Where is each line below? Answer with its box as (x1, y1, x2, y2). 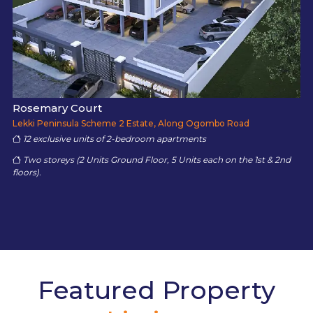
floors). (13, 167, 41, 178)
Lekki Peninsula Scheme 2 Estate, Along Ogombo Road (13, 118, 249, 129)
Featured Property (38, 275, 275, 306)
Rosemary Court (13, 101, 102, 115)
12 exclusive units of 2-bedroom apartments (21, 133, 206, 145)
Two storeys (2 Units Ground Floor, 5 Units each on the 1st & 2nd (21, 154, 291, 166)
